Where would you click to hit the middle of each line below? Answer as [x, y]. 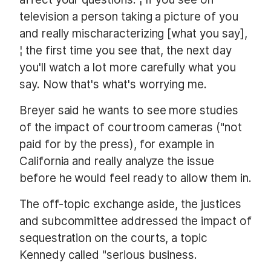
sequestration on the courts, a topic [113, 238]
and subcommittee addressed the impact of [135, 221]
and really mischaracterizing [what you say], [133, 33]
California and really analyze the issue [117, 161]
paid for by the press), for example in [117, 144]
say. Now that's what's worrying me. [113, 84]
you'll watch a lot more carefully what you [128, 67]
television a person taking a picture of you [129, 16]
